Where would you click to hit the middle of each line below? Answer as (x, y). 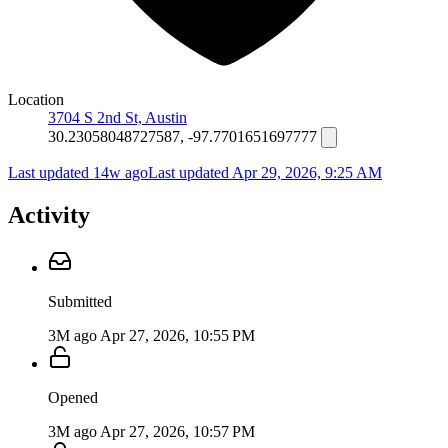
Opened (73, 397)
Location (36, 99)
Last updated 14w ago (78, 172)
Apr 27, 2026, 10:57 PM (177, 431)
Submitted (80, 301)
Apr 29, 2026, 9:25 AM (307, 172)
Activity (49, 214)
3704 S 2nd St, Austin (117, 117)
